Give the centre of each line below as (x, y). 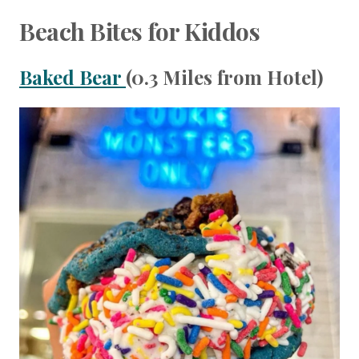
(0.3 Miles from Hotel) (224, 77)
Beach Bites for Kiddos (140, 31)
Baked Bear (73, 77)
